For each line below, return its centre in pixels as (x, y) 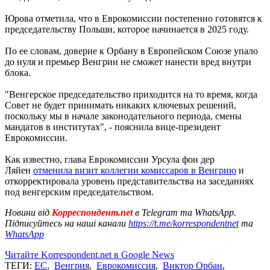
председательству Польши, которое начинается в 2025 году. (127, 29)
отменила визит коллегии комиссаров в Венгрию (135, 170)
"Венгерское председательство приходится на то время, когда (131, 94)
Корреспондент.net (92, 212)
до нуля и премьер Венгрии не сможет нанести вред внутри (128, 61)
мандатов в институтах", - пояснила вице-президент (113, 127)
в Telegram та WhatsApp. (186, 212)
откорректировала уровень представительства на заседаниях (129, 181)
